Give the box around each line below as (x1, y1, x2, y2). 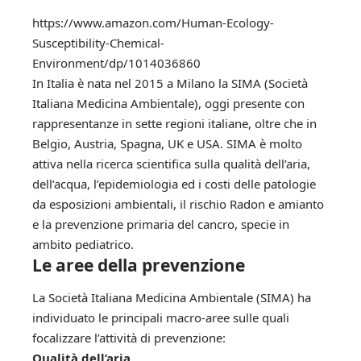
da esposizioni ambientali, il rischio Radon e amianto (32, 196, 324, 213)
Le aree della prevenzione (32, 254, 245, 277)
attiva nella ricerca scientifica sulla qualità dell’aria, (32, 156, 310, 172)
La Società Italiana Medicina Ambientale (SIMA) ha (32, 288, 311, 305)
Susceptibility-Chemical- (32, 35, 164, 52)
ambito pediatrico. (32, 236, 134, 253)
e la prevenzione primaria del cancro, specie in (32, 216, 289, 233)
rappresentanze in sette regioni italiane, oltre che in (32, 115, 317, 132)
